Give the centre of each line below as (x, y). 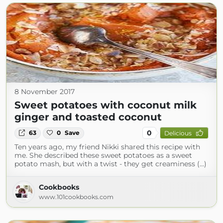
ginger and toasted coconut (88, 117)
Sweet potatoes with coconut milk (106, 105)
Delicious (178, 133)
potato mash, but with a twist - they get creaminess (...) (111, 164)
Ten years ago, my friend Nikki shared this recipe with (107, 147)
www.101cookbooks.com (76, 197)
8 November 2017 (45, 92)
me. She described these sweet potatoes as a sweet (103, 156)
